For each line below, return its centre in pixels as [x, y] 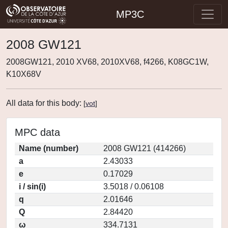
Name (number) [49, 148]
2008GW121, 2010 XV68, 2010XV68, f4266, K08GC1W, [107, 62]
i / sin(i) [32, 187]
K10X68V [24, 74]
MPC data [37, 132]
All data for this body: [45, 103]
